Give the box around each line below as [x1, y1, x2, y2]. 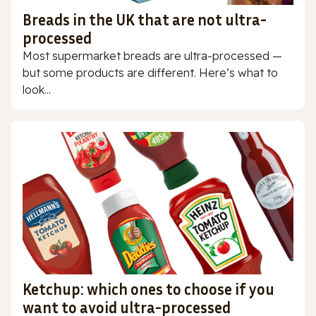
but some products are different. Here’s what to [23, 66, 278, 80]
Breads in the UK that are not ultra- [23, 11, 267, 30]
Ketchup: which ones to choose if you [23, 279, 274, 298]
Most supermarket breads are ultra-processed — [23, 49, 282, 63]
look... [23, 83, 51, 97]
